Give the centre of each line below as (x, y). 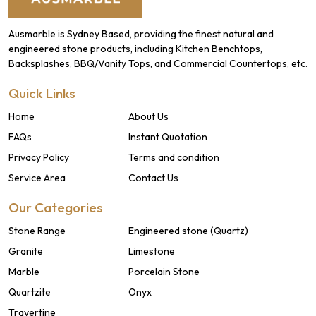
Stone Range (37, 231)
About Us (148, 116)
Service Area (37, 178)
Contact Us (153, 178)
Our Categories (56, 207)
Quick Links (42, 93)
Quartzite (30, 292)
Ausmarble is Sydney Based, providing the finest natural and (141, 34)
